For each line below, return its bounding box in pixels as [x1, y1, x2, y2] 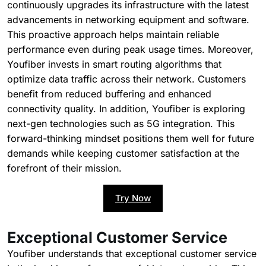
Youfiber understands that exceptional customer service [7, 248, 256, 260]
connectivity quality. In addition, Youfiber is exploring [7, 103, 245, 115]
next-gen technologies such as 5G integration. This [7, 118, 235, 130]
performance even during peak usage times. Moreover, [7, 43, 254, 56]
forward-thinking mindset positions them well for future [7, 132, 254, 145]
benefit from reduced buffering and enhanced [7, 88, 211, 100]
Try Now [115, 192, 151, 204]
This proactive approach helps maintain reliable [7, 28, 219, 41]
